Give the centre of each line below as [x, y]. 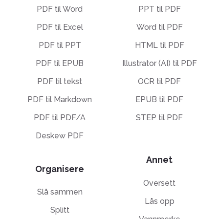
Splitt [60, 210]
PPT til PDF [159, 9]
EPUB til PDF [159, 100]
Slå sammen [60, 192]
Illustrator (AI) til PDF [159, 64]
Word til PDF [159, 27]
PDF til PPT [60, 45]
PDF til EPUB [60, 64]
